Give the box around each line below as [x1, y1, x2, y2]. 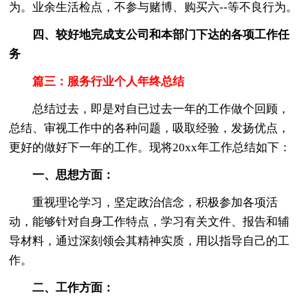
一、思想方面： [32, 168, 115, 181]
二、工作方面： [32, 280, 115, 294]
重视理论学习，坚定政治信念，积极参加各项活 [9, 195, 278, 209]
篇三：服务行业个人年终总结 [32, 74, 185, 88]
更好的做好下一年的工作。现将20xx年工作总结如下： [9, 140, 291, 154]
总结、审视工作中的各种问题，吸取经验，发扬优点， [9, 121, 290, 135]
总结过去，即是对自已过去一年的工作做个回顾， [9, 102, 290, 115]
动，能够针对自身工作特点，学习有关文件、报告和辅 [9, 214, 290, 228]
